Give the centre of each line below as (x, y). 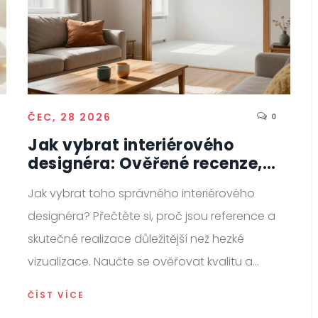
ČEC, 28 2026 (70, 117)
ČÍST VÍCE (56, 295)
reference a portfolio (113, 182)
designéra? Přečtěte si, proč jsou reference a (152, 216)
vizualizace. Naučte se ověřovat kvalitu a (140, 262)
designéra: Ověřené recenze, (145, 164)
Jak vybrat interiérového (131, 146)
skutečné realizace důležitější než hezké (136, 239)
